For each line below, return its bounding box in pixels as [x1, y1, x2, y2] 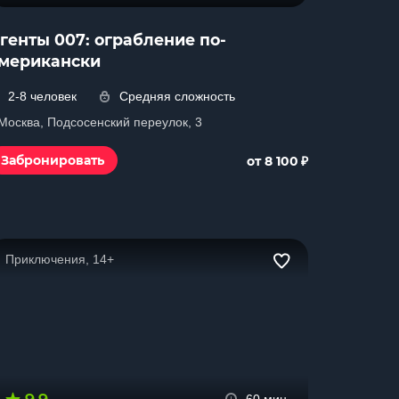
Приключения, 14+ [5, 252, 114, 266]
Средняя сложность [119, 89, 235, 103]
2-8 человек [8, 89, 77, 103]
